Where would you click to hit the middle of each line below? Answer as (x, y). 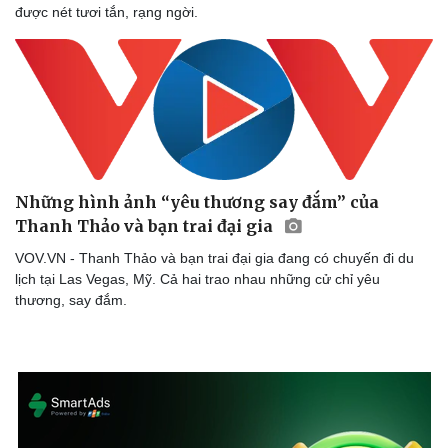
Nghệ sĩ (266, 268)
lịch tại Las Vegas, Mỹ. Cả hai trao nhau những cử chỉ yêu (197, 278)
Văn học (47, 289)
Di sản (41, 331)
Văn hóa (43, 242)
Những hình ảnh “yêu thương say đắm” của (197, 201)
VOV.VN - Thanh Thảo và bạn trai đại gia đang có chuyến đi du (214, 257)
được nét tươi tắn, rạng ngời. (106, 12)
